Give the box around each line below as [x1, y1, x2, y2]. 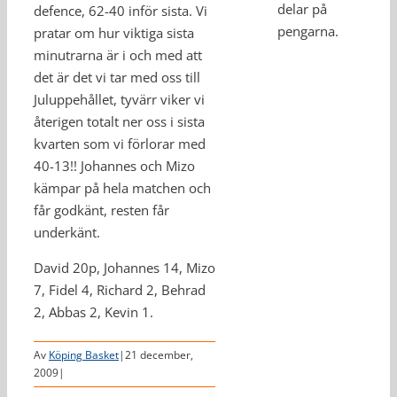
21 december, [125, 347, 193, 362]
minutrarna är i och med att [34, 46, 202, 64]
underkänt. [34, 223, 100, 241]
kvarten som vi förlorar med [34, 135, 206, 152]
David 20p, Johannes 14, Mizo [34, 259, 215, 276]
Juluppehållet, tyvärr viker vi [34, 90, 205, 108]
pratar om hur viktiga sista [34, 24, 194, 42]
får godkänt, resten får [34, 201, 169, 219]
